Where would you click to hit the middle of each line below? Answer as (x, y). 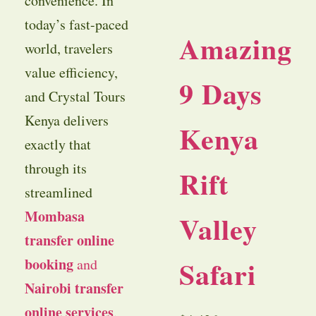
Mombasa (54, 217)
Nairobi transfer (74, 288)
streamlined (58, 193)
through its (55, 169)
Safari (218, 274)
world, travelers (68, 49)
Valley (218, 229)
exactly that (57, 145)
